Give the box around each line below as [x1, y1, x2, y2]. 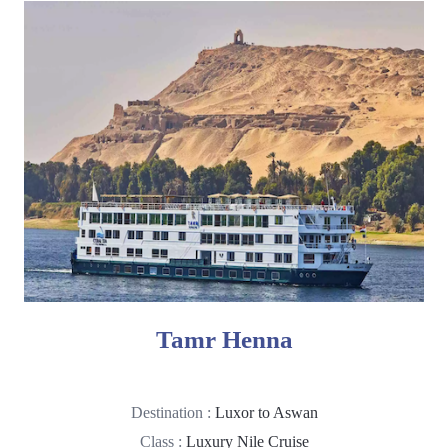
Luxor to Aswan [214, 403, 318, 421]
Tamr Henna [155, 325, 293, 353]
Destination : [130, 403, 215, 421]
